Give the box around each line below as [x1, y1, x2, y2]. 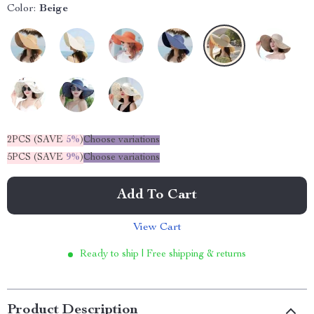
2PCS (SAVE [7, 135, 66, 145]
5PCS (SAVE [7, 153, 66, 163]
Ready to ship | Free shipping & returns [80, 250, 246, 259]
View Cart [132, 222, 182, 233]
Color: [7, 4, 36, 15]
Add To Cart [117, 189, 197, 203]
